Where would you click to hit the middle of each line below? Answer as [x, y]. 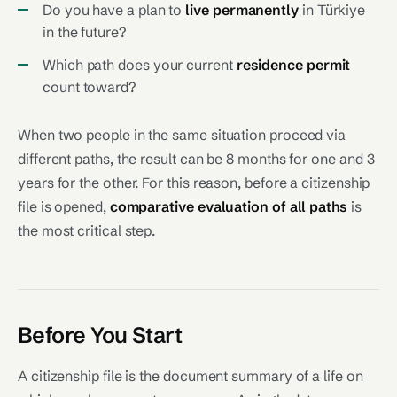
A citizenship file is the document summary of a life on [191, 376]
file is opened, [64, 206]
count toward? [89, 87]
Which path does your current [140, 65]
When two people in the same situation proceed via [182, 135]
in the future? [84, 32]
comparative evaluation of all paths [228, 206]
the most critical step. [87, 230]
